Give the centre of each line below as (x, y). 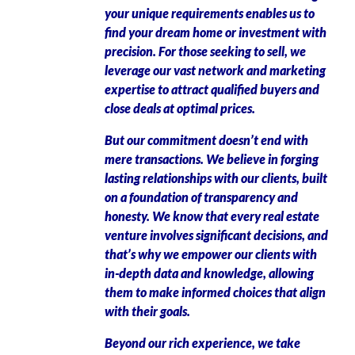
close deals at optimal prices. (180, 108)
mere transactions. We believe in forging (212, 159)
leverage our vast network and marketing (215, 70)
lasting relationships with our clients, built (216, 178)
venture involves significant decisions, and (216, 235)
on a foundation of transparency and (201, 197)
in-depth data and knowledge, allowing (209, 273)
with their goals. (147, 311)
